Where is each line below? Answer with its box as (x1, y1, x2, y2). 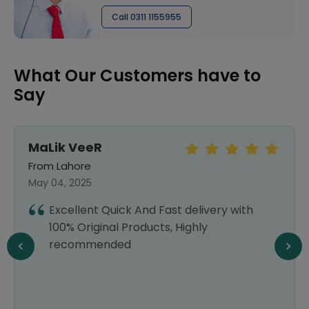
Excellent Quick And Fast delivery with (49, 202, 253, 218)
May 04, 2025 (28, 176, 92, 190)
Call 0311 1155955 (112, 11, 181, 23)
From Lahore (28, 159, 91, 173)
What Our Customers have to (14, 64, 261, 87)
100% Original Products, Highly (49, 219, 208, 235)
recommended (49, 237, 131, 252)
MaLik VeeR (28, 139, 102, 156)
